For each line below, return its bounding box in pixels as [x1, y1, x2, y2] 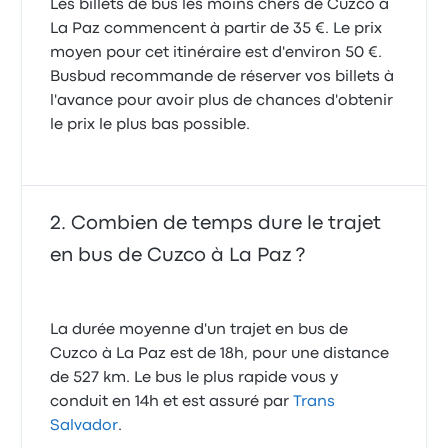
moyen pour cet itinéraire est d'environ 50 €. [50, 46, 383, 61]
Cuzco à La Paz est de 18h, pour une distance [50, 347, 390, 362]
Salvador [50, 419, 119, 434]
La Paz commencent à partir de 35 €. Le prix [50, 22, 383, 37]
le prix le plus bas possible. [50, 118, 251, 133]
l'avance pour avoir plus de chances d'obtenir [50, 94, 394, 109]
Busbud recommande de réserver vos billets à [50, 70, 395, 85]
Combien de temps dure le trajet [71, 215, 382, 233]
